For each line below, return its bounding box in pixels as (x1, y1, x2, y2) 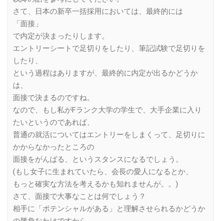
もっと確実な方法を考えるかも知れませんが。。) (13, 180, 178, 189)
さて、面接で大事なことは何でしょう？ (13, 192, 146, 201)
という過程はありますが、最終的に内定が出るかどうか (13, 69, 198, 78)
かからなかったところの (13, 143, 94, 152)
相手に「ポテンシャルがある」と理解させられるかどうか (13, 204, 205, 214)
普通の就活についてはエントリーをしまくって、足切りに (13, 130, 205, 140)
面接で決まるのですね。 (13, 93, 94, 103)
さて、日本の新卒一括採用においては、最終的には (13, 7, 183, 16)
